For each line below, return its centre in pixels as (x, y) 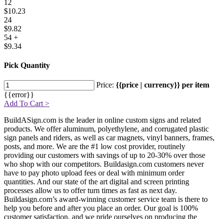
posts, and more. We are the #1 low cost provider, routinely (95, 147)
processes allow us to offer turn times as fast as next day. (90, 191)
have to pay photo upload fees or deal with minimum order (94, 173)
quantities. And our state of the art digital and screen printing (97, 182)
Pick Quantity (27, 65)
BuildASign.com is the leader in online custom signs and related (102, 120)
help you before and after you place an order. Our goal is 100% (101, 208)
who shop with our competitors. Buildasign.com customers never (104, 164)
